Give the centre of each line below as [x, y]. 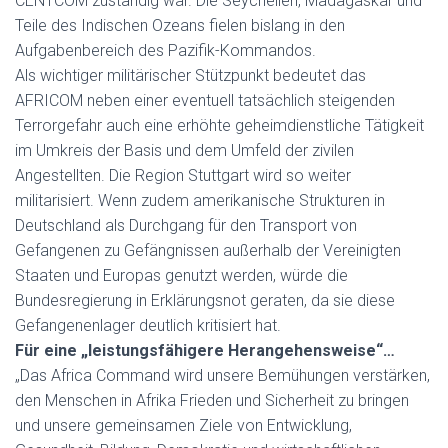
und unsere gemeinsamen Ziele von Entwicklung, [183, 425]
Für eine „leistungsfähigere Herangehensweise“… [205, 350]
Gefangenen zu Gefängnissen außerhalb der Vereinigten [208, 250]
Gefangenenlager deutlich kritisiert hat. [148, 325]
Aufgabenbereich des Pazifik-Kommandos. [165, 50]
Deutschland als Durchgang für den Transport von [186, 225]
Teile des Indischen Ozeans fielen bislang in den [180, 25]
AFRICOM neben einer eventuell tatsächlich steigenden [205, 100]
